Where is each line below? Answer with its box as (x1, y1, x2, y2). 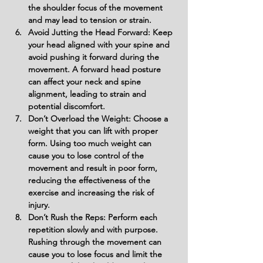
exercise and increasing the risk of (28, 187, 156, 198)
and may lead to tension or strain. (28, 15, 151, 25)
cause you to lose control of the (28, 150, 146, 161)
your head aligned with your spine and (28, 39, 172, 50)
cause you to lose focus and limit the (28, 249, 164, 259)
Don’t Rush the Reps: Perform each (28, 212, 160, 222)
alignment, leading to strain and (28, 89, 149, 99)
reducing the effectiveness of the (28, 175, 153, 186)
